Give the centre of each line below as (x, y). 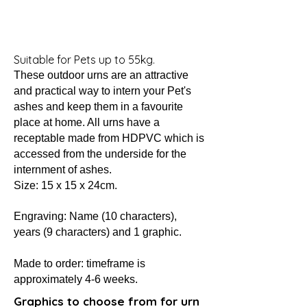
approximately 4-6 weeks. (76, 279)
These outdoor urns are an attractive (101, 75)
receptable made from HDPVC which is (109, 138)
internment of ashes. (64, 170)
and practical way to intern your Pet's (102, 91)
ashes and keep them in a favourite (98, 107)
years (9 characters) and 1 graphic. (98, 232)
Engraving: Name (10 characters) (94, 216)
